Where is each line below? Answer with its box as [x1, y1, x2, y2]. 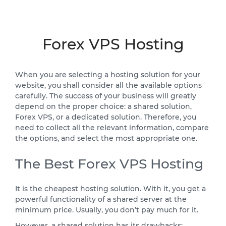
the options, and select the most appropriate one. [15, 134, 197, 143]
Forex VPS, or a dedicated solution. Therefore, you [15, 112, 196, 122]
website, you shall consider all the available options [15, 81, 202, 90]
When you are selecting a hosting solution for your [15, 70, 200, 80]
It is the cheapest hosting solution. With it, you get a [15, 184, 206, 194]
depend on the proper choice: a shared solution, [15, 102, 192, 111]
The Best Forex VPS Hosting [15, 155, 203, 173]
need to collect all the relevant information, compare [15, 123, 209, 133]
